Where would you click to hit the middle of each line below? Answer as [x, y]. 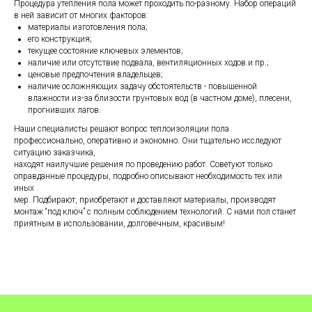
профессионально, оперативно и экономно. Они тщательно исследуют [148, 141]
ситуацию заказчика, [55, 153]
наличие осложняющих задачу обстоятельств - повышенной [142, 87]
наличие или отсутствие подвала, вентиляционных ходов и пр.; [148, 63]
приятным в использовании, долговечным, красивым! [119, 224]
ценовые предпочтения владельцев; [95, 75]
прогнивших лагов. [64, 110]
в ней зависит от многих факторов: [81, 16]
